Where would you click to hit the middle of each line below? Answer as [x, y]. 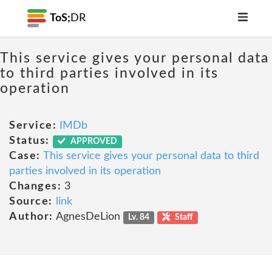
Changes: [35, 186]
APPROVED [93, 141]
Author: [31, 217]
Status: [29, 141]
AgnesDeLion [88, 217]
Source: [31, 202]
